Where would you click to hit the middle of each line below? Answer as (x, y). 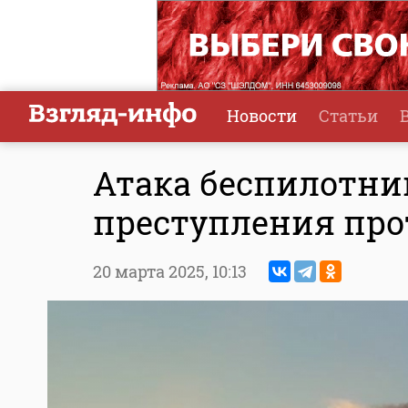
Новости (262, 116)
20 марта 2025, (153, 272)
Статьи (348, 116)
